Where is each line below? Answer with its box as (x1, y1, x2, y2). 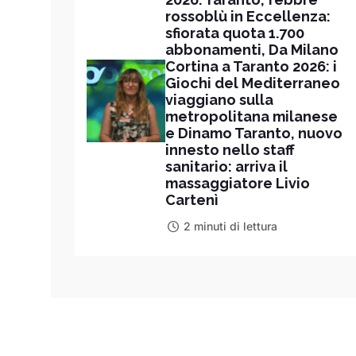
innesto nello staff (164, 141, 295, 158)
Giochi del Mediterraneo (164, 74, 340, 91)
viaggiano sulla (164, 91, 273, 108)
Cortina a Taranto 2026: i (164, 57, 337, 75)
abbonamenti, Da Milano (164, 41, 339, 58)
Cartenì (164, 191, 219, 208)
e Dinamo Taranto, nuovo (164, 124, 342, 141)
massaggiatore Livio (164, 174, 310, 192)
